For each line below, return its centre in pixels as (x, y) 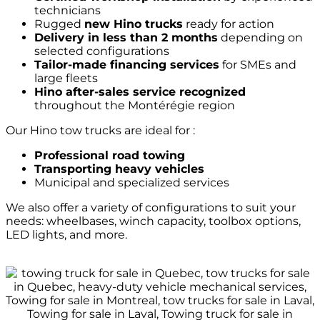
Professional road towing (110, 156)
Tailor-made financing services (127, 65)
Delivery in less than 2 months (126, 38)
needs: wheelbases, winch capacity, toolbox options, (153, 221)
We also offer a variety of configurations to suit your (151, 208)
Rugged (59, 24)
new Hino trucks (134, 24)
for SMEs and (258, 65)
